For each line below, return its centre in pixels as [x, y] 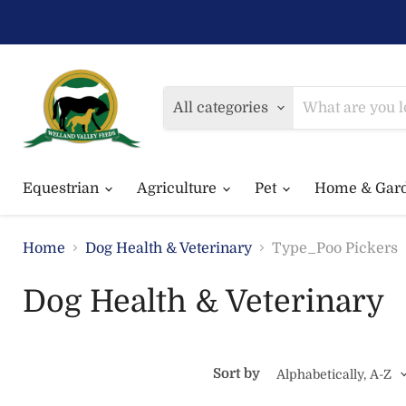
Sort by [237, 374]
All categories [221, 107]
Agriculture [179, 188]
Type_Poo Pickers [335, 248]
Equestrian [63, 188]
